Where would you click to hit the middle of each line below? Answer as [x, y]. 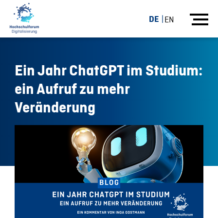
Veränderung [55, 108]
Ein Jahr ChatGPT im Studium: [109, 71]
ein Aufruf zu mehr [72, 90]
